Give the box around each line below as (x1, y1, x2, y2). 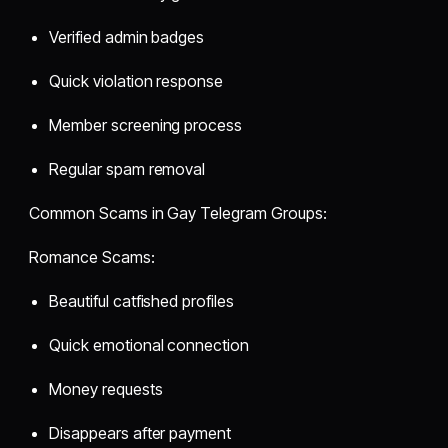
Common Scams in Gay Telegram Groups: (29, 202, 327, 223)
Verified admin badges (49, 26, 205, 47)
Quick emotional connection (49, 334, 249, 355)
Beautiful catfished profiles (49, 290, 234, 311)
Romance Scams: (29, 246, 155, 267)
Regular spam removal (49, 158, 206, 179)
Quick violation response (49, 70, 224, 91)
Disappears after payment (49, 422, 232, 443)
